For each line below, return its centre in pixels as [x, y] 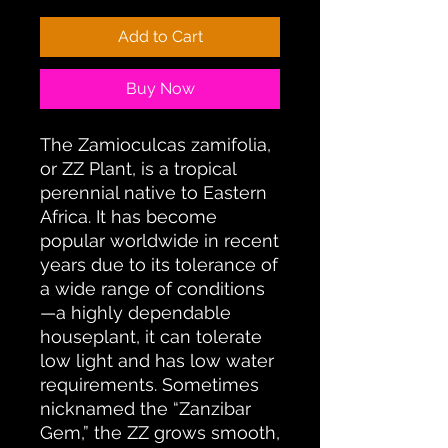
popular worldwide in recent [159, 241]
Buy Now [160, 89]
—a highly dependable [135, 313]
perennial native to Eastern [153, 193]
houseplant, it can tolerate [151, 337]
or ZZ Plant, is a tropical [138, 169]
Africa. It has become [128, 217]
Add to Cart [160, 37]
